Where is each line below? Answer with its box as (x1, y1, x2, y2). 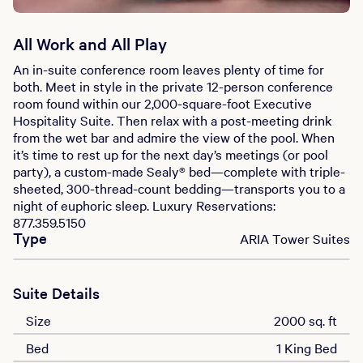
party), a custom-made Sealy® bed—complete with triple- (13, 162, 345, 180)
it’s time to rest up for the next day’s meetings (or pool (13, 145, 328, 163)
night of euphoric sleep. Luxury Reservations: (13, 196, 275, 214)
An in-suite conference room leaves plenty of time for (13, 60, 324, 78)
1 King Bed (276, 339, 337, 357)
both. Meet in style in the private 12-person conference (13, 77, 333, 95)
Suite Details (13, 283, 100, 303)
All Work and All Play (13, 32, 167, 54)
